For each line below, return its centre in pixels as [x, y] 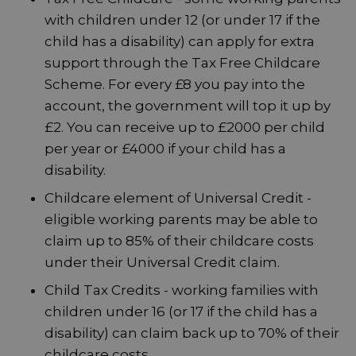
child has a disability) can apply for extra [180, 42]
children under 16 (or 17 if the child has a [181, 312]
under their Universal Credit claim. [162, 263]
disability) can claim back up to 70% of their [192, 333]
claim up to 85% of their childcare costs [179, 241]
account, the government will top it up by [188, 106]
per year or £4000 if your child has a [165, 149]
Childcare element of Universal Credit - [178, 198]
